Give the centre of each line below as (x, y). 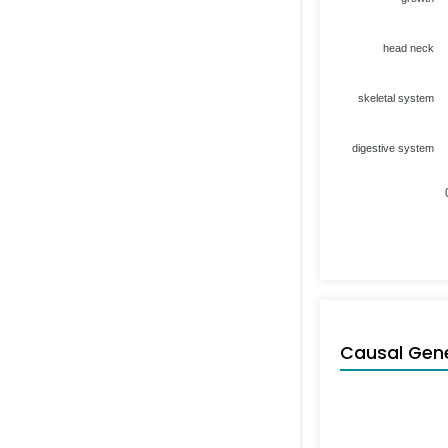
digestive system (393, 147)
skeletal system (396, 97)
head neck (408, 47)
